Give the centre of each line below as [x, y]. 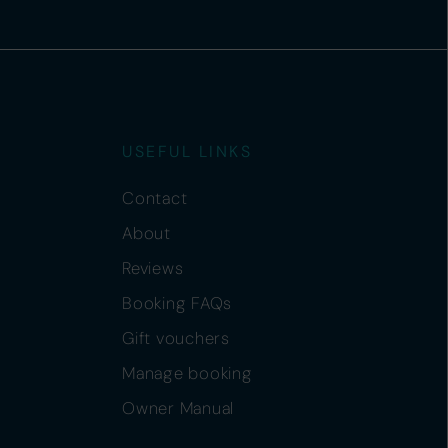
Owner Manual [178, 407]
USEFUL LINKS [187, 151]
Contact [155, 197]
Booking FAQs [177, 302]
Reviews [153, 267]
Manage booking [187, 372]
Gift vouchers [176, 337]
